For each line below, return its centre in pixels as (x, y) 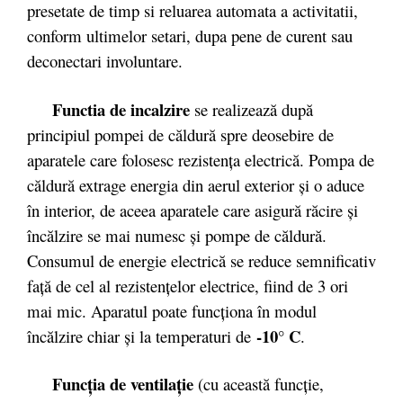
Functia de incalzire (108, 109)
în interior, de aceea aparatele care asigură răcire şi (193, 210)
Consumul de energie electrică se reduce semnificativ (201, 260)
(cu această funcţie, (259, 384)
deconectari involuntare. (105, 61)
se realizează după (251, 109)
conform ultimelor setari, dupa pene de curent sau (190, 36)
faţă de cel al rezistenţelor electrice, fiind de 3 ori (188, 285)
